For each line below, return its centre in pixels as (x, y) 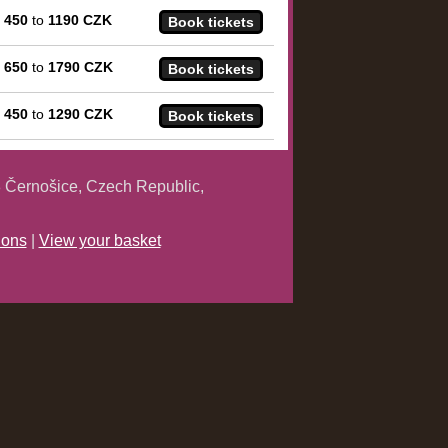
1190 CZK (80, 20)
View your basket (99, 241)
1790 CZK (80, 67)
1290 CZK (80, 114)
